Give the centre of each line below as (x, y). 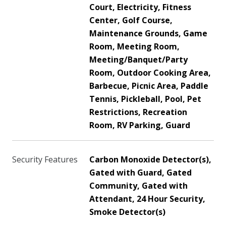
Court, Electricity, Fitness (140, 7)
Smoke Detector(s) (127, 212)
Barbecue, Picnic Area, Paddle (149, 86)
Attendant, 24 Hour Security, (147, 199)
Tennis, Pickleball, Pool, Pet (145, 99)
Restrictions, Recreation (138, 112)
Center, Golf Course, (131, 20)
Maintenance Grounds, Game (148, 33)
